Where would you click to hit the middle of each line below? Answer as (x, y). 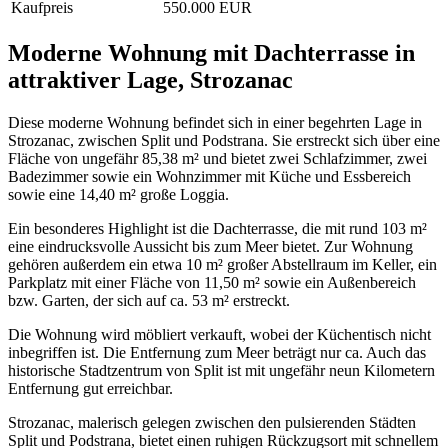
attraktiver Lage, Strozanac (150, 80)
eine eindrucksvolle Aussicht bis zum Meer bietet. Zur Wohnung (210, 247)
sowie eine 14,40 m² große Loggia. (118, 195)
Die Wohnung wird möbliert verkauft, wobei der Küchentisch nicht (219, 335)
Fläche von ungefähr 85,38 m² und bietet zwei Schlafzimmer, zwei (217, 159)
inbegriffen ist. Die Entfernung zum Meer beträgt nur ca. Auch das (217, 353)
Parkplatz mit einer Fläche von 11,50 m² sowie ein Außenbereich (212, 283)
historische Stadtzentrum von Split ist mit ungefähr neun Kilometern (221, 371)
